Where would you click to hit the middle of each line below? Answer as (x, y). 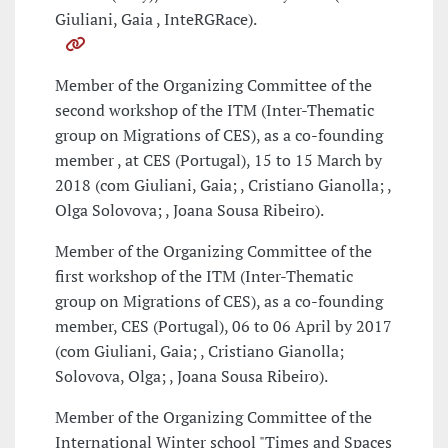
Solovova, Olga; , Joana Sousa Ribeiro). (191, 376)
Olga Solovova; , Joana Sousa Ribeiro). (189, 210)
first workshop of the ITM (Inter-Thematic (204, 276)
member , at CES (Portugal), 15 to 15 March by (218, 160)
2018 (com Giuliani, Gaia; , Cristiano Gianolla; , (223, 185)
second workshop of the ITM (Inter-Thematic (214, 110)
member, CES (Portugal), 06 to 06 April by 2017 (223, 326)
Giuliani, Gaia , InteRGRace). (156, 19)
